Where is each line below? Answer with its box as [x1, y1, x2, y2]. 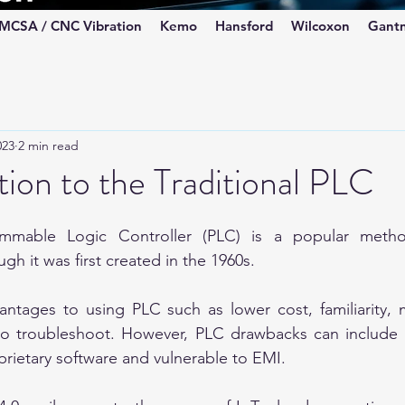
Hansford [215, 17, 273, 34]
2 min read [18, 137, 79, 154]
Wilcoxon [291, 17, 350, 34]
